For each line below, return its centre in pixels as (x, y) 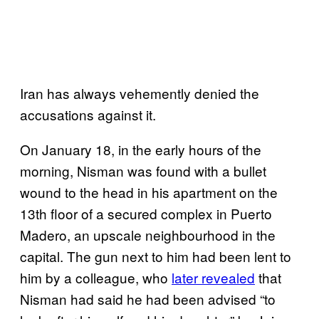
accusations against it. (88, 114)
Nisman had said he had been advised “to (148, 298)
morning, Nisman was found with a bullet (143, 170)
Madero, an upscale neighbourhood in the (148, 234)
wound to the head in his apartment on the (149, 192)
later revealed (213, 277)
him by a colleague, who (96, 277)
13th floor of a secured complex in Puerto (146, 213)
